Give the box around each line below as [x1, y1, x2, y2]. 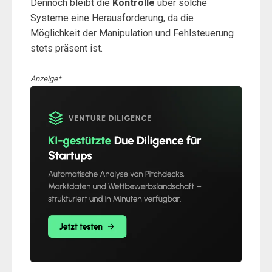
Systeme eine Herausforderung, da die [30, 12, 194, 24]
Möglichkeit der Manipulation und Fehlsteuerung [30, 27, 234, 39]
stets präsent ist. [30, 42, 103, 54]
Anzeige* [30, 74, 61, 83]
